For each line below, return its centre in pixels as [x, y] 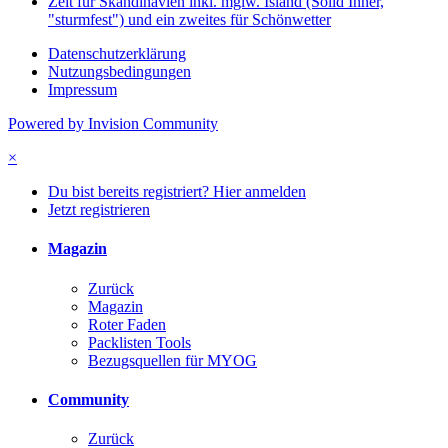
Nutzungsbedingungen [119, 72]
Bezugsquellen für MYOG [172, 360]
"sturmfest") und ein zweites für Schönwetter [189, 20]
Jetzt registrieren [99, 210]
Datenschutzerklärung [117, 54]
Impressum [82, 90]
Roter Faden [127, 324]
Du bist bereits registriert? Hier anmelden [177, 192]
